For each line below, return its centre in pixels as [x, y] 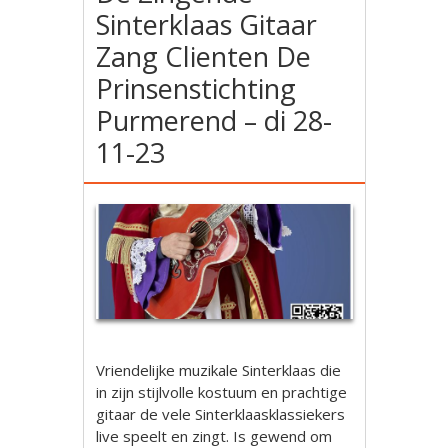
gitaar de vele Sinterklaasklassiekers [221, 413]
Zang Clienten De [204, 56]
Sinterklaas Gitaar [207, 24]
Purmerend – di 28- [214, 120]
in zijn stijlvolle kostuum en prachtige [222, 391]
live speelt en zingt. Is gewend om [214, 435]
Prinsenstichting [196, 88]
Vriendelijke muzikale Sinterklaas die [219, 369]
